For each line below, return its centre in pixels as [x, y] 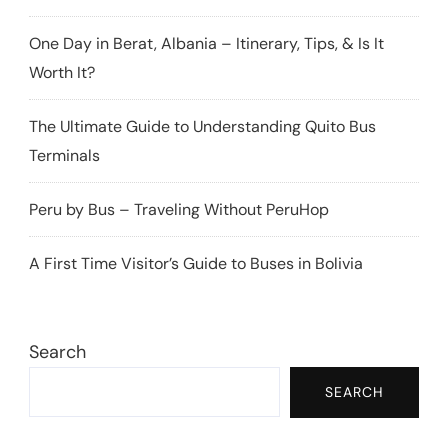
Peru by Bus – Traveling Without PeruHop [179, 209]
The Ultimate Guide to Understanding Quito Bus [202, 126]
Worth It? [62, 72]
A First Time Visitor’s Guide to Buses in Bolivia [196, 263]
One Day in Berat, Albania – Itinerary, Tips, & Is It [206, 43]
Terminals [64, 155]
